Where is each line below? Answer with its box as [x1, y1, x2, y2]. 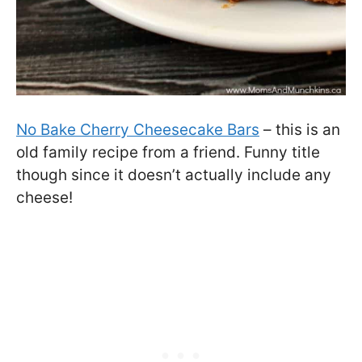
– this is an [259, 120, 340, 139]
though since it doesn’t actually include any [16, 165, 331, 184]
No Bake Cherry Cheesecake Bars [16, 120, 259, 139]
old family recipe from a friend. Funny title [16, 142, 320, 162]
